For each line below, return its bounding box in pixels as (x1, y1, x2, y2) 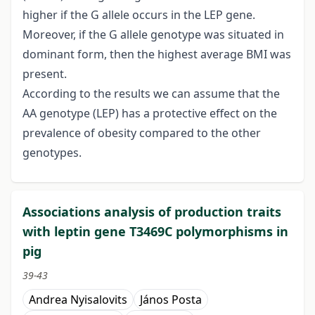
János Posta (140, 292, 202, 308)
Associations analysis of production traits (22, 203, 281, 221)
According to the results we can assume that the (22, 86, 280, 102)
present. (22, 66, 67, 82)
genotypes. (22, 145, 82, 161)
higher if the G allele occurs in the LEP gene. (22, 7, 255, 23)
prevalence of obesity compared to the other (22, 125, 261, 141)
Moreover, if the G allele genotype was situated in (22, 27, 284, 43)
